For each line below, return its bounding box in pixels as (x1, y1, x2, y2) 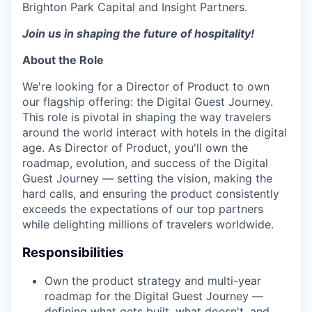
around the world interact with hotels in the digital (22, 125, 287, 139)
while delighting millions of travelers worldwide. (22, 217, 274, 231)
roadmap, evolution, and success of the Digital (22, 156, 268, 170)
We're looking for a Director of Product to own (22, 79, 270, 93)
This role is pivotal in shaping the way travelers (22, 110, 271, 124)
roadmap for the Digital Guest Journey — (45, 289, 263, 304)
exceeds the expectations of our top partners (22, 202, 263, 216)
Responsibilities (22, 244, 124, 260)
